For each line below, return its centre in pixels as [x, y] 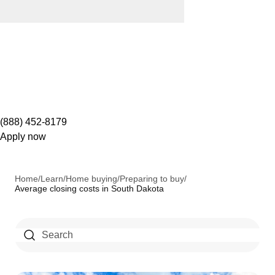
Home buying [91, 178]
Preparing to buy [152, 178]
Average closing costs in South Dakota [89, 188]
